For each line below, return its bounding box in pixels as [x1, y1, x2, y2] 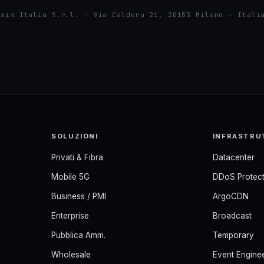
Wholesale [51, 250, 91, 259]
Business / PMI [51, 192, 107, 201]
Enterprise [51, 211, 90, 220]
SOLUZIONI [51, 132, 98, 140]
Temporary [212, 230, 254, 240]
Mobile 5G [51, 172, 90, 181]
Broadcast [212, 211, 252, 220]
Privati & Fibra [51, 153, 104, 162]
